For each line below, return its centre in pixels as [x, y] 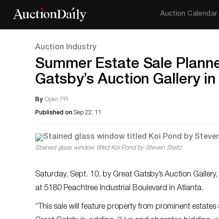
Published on [55, 113]
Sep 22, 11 [88, 113]
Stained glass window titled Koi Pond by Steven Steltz [109, 148]
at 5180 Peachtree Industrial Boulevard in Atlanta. [119, 189]
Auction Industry [66, 48]
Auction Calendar [189, 14]
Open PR [56, 100]
